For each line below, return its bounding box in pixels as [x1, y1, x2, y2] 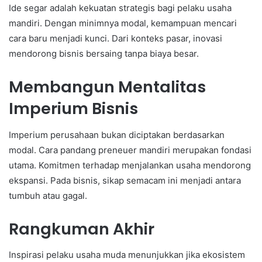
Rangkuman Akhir [9, 218, 154, 240]
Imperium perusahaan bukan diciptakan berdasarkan [9, 129, 225, 140]
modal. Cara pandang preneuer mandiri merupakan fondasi [9, 144, 251, 156]
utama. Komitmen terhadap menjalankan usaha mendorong [9, 159, 251, 171]
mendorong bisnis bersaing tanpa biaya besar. [9, 48, 199, 60]
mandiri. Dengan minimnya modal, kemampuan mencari [9, 18, 237, 29]
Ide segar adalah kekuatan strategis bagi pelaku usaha [9, 2, 232, 14]
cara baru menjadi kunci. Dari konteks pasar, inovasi [9, 33, 222, 44]
